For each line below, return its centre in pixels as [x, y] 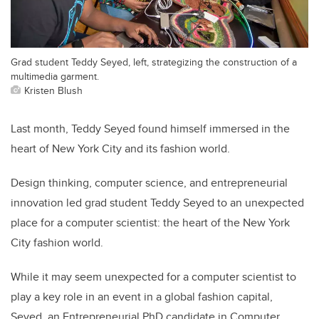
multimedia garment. [55, 76]
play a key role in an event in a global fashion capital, [142, 297]
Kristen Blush [53, 90]
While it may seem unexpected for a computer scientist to [153, 277]
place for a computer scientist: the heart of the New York [150, 223]
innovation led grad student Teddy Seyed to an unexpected [157, 203]
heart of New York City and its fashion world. [120, 149]
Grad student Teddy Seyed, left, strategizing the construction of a [154, 62]
